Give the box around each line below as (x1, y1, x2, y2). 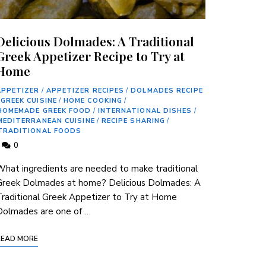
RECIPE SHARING (101, 116, 166, 125)
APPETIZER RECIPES (46, 85, 125, 95)
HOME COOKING (63, 96, 123, 105)
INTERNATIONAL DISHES (97, 106, 192, 115)
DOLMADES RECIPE (131, 85, 203, 95)
